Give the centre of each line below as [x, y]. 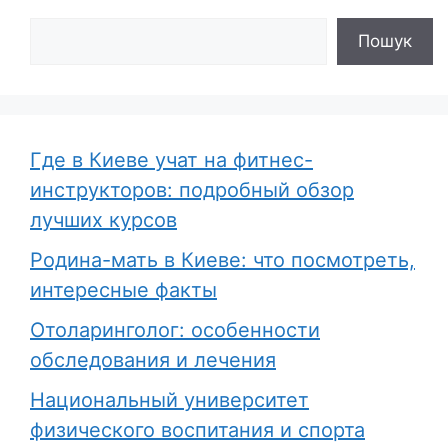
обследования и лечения [153, 360]
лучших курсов [103, 220]
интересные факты [123, 290]
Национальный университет [169, 400]
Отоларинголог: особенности [175, 330]
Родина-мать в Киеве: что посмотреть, [222, 260]
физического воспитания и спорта [197, 430]
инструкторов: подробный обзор [192, 190]
